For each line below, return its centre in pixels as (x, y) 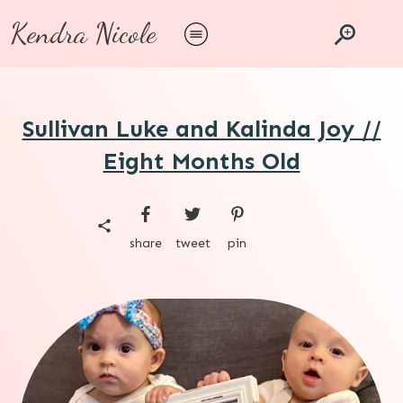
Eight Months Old (201, 161)
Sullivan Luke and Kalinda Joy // (201, 129)
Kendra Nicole (83, 33)
